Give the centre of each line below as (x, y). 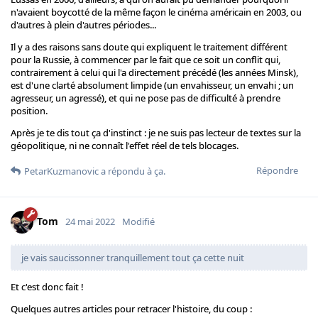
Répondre (277, 171)
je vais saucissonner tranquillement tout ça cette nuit (133, 258)
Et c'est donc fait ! (47, 287)
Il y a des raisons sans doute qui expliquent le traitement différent (149, 47)
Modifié (138, 222)
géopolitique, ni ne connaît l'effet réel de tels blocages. (125, 146)
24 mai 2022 (90, 222)
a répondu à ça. (132, 171)
